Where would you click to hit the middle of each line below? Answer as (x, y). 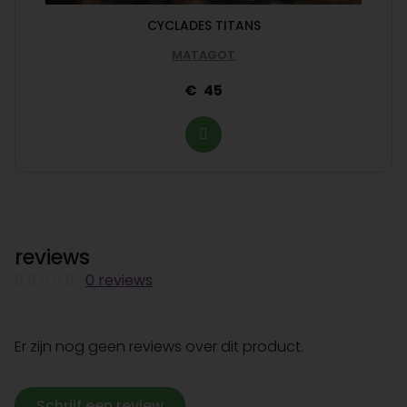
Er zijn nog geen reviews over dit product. (159, 347)
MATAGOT (203, 55)
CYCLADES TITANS (203, 26)
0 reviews (119, 281)
